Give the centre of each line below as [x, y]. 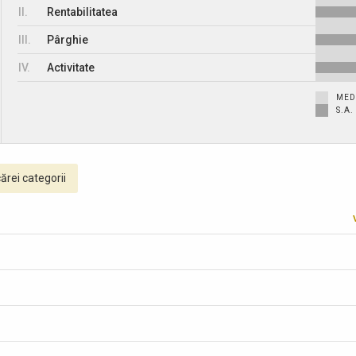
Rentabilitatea [83, 12]
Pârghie [68, 40]
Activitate [71, 68]
